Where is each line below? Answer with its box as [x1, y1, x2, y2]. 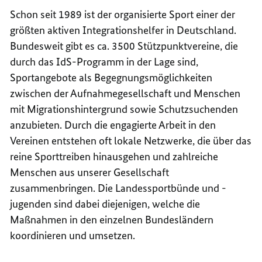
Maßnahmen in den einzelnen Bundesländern [10, 213, 214, 227]
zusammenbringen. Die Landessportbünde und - [10, 181, 227, 195]
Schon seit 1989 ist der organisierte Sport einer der [10, 8, 236, 22]
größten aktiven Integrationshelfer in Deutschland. [10, 23, 237, 37]
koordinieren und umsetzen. [10, 229, 136, 243]
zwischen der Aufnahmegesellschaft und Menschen [10, 87, 241, 101]
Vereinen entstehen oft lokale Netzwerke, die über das [10, 134, 252, 148]
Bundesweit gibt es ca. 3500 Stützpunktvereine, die [10, 39, 239, 53]
